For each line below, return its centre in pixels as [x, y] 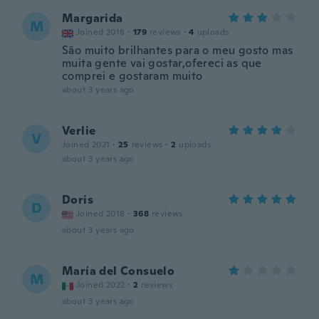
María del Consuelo [119, 271]
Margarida [93, 18]
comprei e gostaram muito [132, 76]
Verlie [79, 131]
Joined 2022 [101, 285]
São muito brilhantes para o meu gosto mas [178, 50]
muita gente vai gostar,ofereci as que [162, 63]
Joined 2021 [86, 145]
